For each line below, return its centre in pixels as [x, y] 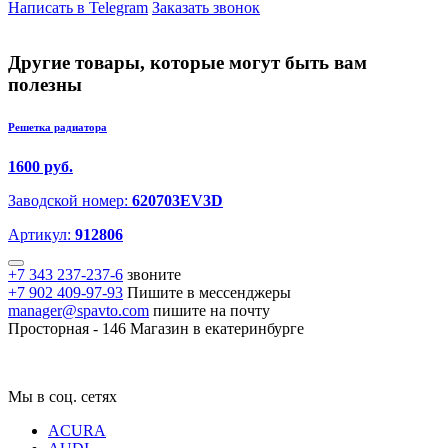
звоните [154, 275]
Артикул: [41, 235]
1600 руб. [40, 167]
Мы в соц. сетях [62, 397]
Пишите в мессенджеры [209, 293]
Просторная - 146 [67, 329]
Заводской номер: [70, 201]
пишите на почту [211, 311]
